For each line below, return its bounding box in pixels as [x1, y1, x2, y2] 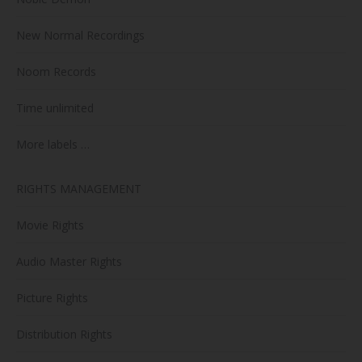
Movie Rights [16, 217, 84, 233]
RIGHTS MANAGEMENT [16, 180, 141, 196]
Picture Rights [16, 289, 88, 305]
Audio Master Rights [16, 253, 122, 269]
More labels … [16, 136, 90, 152]
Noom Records [16, 63, 96, 79]
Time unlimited [16, 99, 94, 116]
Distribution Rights [16, 326, 112, 342]
